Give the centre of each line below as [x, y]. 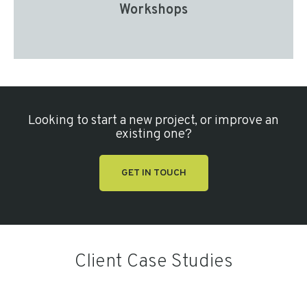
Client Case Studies [153, 261]
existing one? [153, 134]
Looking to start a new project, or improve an [153, 120]
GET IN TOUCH [153, 173]
